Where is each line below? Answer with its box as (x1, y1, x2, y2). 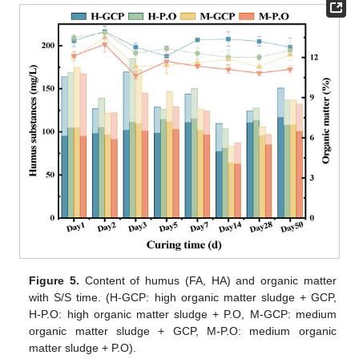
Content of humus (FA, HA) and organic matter (79, 273, 337, 287)
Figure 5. (29, 273, 80, 287)
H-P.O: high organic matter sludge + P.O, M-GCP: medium (29, 307, 337, 321)
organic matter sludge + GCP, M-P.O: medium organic (29, 324, 337, 337)
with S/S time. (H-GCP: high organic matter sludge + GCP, (29, 290, 337, 304)
